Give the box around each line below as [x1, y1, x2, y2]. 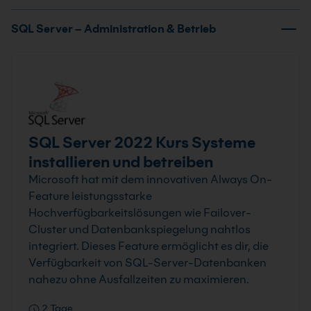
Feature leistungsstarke [28, 190, 152, 203]
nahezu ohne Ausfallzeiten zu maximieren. [28, 273, 249, 286]
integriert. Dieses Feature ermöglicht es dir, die [28, 239, 269, 253]
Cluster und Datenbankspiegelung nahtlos [28, 223, 251, 236]
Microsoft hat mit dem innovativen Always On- [28, 173, 272, 186]
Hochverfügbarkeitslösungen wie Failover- [28, 206, 251, 219]
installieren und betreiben [28, 153, 213, 171]
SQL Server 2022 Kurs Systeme [28, 133, 255, 151]
